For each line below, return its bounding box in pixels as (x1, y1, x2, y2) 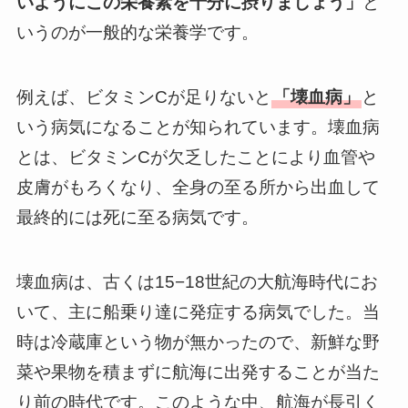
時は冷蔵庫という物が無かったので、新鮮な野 (15, 331, 380, 352)
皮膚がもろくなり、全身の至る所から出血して (15, 178, 380, 198)
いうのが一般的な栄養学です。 (15, 23, 259, 43)
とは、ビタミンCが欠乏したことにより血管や (15, 148, 375, 168)
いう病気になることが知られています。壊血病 (15, 117, 380, 138)
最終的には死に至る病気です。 (15, 208, 259, 228)
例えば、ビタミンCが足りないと (15, 87, 271, 107)
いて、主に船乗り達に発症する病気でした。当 (15, 301, 380, 321)
